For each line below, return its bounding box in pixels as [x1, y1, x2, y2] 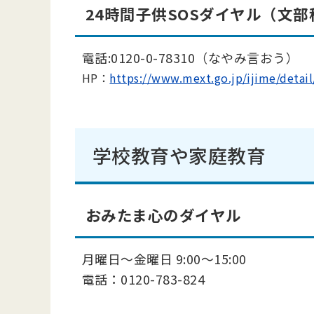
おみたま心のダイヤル [86, 204, 242, 226]
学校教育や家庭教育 [93, 142, 266, 169]
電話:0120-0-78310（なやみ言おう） [82, 48, 299, 67]
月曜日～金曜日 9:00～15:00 [82, 250, 247, 268]
